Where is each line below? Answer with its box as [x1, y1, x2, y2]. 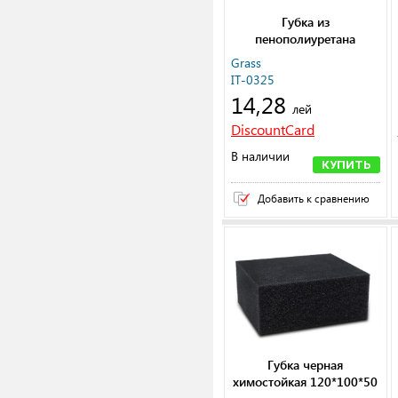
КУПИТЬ [321, 158, 371, 172]
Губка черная [267, 356, 343, 374]
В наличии [231, 147, 290, 165]
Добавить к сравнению [258, 192, 370, 206]
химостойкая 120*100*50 [233, 373, 378, 391]
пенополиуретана [255, 30, 355, 48]
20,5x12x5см [268, 47, 342, 65]
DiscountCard [231, 120, 314, 139]
